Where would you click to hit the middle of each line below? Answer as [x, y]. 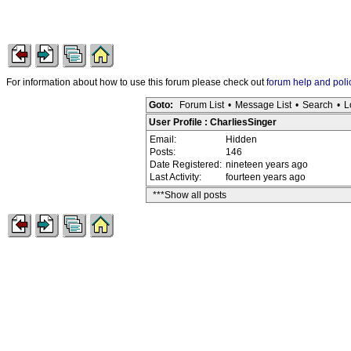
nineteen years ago [267, 165]
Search [318, 105]
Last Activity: [177, 177]
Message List [263, 105]
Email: [164, 139]
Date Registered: [187, 165]
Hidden [241, 139]
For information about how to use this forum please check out [136, 82]
